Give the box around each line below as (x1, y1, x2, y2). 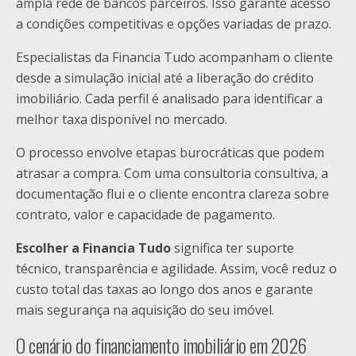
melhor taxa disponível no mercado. (16, 110, 227, 128)
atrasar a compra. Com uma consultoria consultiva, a (16, 164, 328, 182)
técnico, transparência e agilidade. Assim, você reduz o (16, 260, 337, 277)
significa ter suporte (171, 239, 294, 257)
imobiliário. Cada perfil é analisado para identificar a (16, 90, 323, 107)
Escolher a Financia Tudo (16, 239, 171, 257)
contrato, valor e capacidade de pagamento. (16, 206, 275, 223)
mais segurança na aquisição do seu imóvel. (16, 301, 274, 319)
